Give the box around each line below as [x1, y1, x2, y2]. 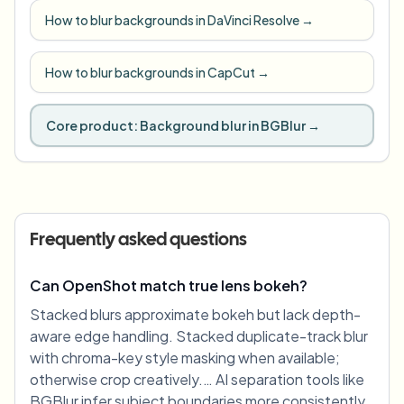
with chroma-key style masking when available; [30, 348, 340, 367]
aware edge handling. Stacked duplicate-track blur [30, 326, 368, 345]
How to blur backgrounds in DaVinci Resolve [45, 12, 299, 28]
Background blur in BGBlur [140, 117, 306, 133]
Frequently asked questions [30, 232, 247, 249]
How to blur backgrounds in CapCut [45, 64, 255, 80]
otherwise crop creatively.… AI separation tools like [30, 370, 364, 389]
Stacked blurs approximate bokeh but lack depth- [30, 305, 361, 324]
